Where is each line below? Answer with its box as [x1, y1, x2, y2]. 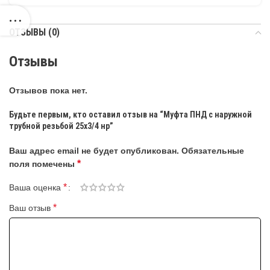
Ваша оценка [9, 183, 63, 192]
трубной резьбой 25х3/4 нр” [9, 121, 113, 131]
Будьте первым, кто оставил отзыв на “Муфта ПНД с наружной [9, 110, 252, 119]
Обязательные [181, 146, 244, 155]
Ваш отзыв [9, 203, 53, 213]
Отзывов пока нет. [9, 86, 87, 95]
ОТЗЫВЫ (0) [9, 27, 60, 38]
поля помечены [9, 159, 77, 169]
